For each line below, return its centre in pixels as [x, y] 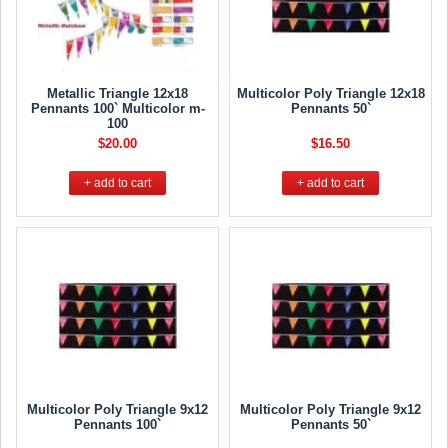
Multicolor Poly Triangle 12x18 [330, 93]
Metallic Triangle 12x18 [117, 93]
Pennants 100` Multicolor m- [117, 108]
